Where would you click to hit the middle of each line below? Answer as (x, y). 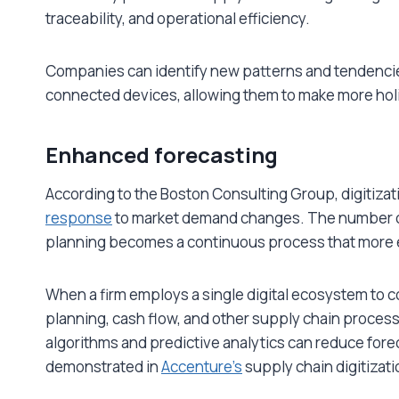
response (79, 217)
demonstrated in (103, 366)
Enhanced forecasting (162, 154)
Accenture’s (202, 366)
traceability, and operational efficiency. (178, 18)
